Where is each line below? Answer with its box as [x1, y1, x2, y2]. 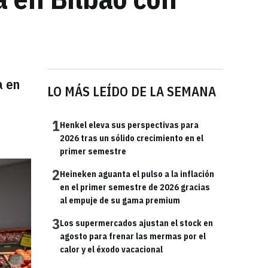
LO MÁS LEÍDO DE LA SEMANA [47, 83, 216, 100]
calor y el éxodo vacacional [60, 244, 163, 255]
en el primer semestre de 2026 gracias [60, 182, 210, 193]
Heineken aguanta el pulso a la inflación [60, 169, 214, 179]
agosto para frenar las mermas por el [60, 231, 206, 242]
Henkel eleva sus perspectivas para [60, 120, 199, 130]
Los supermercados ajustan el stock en [60, 218, 213, 229]
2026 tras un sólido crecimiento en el [60, 133, 203, 144]
